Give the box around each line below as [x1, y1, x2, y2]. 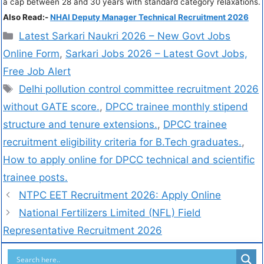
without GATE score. [3, 101, 100, 113]
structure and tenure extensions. [3, 118, 157, 131]
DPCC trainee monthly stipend [105, 101, 248, 113]
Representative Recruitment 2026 [3, 225, 162, 237]
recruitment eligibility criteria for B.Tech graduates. [3, 136, 242, 148]
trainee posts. [3, 171, 68, 184]
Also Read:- [3, 12, 50, 22]
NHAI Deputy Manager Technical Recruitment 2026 [50, 12, 249, 22]
